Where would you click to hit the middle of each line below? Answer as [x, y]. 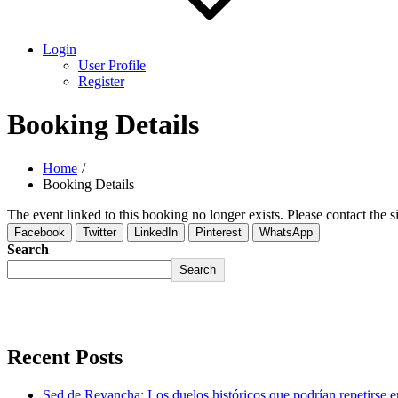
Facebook [40, 232]
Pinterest [219, 232]
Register [101, 81]
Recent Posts [65, 357]
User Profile [112, 65]
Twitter [99, 232]
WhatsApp [286, 232]
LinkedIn [156, 232]
